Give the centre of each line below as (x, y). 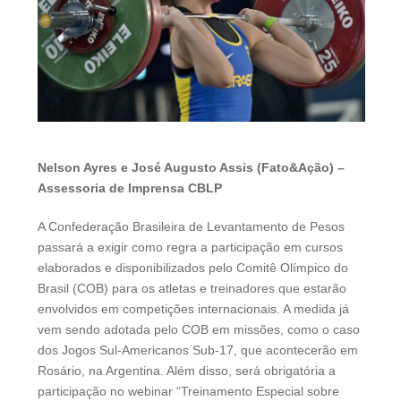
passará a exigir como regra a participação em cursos (190, 247)
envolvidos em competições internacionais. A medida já (193, 308)
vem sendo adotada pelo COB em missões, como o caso (199, 329)
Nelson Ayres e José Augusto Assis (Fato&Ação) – (191, 167)
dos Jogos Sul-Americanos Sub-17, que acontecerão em (198, 350)
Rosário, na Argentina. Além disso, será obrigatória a (187, 370)
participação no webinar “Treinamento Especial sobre (188, 391)
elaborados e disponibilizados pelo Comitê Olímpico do (193, 267)
